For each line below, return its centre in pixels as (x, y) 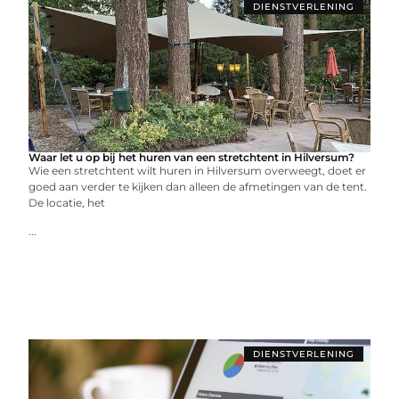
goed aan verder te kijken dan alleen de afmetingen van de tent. (198, 187)
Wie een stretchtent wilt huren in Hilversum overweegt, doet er (198, 171)
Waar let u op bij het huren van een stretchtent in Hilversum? (192, 157)
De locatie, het (67, 203)
